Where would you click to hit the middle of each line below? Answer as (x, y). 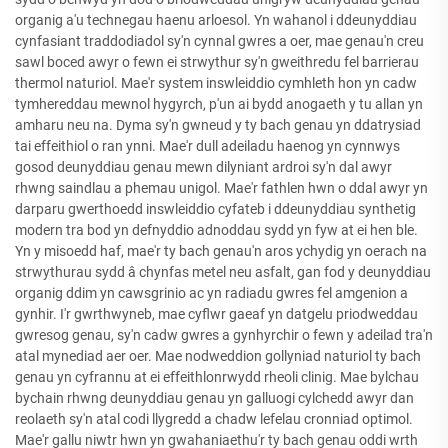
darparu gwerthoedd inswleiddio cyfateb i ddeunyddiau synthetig (215, 208)
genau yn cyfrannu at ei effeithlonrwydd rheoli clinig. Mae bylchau (217, 376)
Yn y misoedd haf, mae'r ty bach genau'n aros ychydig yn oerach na (221, 250)
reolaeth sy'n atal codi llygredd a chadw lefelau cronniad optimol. (214, 418)
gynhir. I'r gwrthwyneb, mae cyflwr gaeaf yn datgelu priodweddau (216, 313)
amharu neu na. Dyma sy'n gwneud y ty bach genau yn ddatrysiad (218, 124)
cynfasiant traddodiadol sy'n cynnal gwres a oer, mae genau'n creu (219, 40)
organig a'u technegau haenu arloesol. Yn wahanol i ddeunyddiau (216, 19)
